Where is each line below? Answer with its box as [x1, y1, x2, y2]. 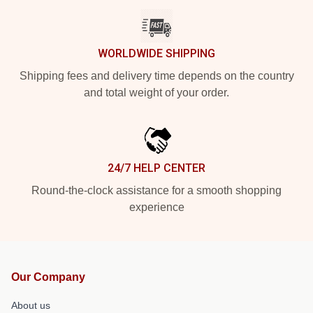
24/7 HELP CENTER [108, 161, 205, 175]
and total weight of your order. [84, 87, 229, 99]
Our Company [11, 271, 85, 283]
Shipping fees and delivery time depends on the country [19, 70, 294, 82]
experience [129, 201, 184, 213]
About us [11, 300, 50, 311]
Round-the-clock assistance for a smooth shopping [31, 184, 282, 196]
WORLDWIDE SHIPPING [98, 47, 215, 60]
